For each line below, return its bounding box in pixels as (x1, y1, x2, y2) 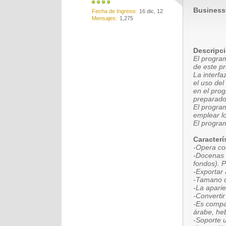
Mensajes (92, 15, 116, 21)
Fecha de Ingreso (92, 8, 135, 14)
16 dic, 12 (139, 8, 163, 14)
